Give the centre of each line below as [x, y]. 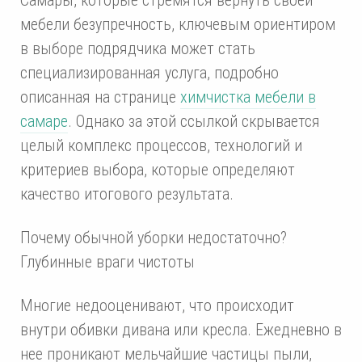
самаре [44, 121]
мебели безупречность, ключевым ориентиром [178, 24]
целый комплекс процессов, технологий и [161, 145]
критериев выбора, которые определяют [158, 169]
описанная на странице [100, 97]
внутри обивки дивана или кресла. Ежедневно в [181, 329]
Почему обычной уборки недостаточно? [154, 237]
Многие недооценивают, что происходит [157, 305]
